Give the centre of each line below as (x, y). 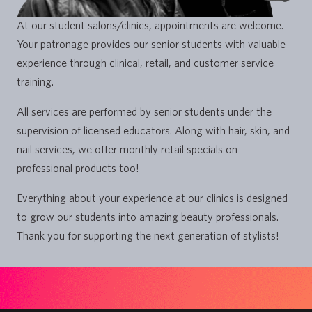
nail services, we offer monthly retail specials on (127, 149)
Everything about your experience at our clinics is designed (152, 198)
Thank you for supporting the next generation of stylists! (148, 236)
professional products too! (78, 168)
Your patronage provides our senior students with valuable (151, 44)
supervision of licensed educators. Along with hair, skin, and (153, 131)
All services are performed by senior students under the (144, 112)
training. (35, 82)
